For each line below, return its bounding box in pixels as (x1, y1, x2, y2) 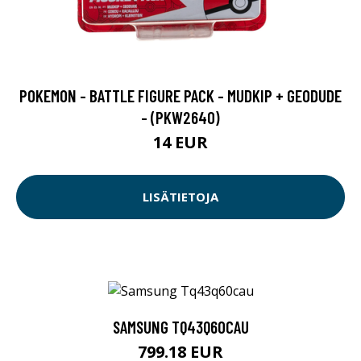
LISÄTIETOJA (143, 189, 218, 205)
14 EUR (153, 131, 208, 153)
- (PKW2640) (141, 106, 220, 127)
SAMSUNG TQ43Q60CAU (112, 317, 249, 338)
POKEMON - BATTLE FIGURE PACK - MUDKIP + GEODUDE (19, 85, 342, 106)
